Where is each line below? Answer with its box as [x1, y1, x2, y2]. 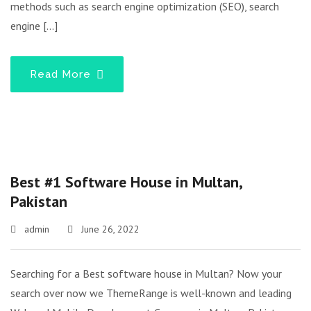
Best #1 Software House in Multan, [10, 172, 242, 192]
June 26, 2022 [78, 223, 140, 235]
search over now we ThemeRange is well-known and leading [10, 286, 292, 300]
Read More [30, 68, 94, 81]
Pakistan [10, 192, 67, 211]
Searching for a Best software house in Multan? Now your [10, 267, 282, 280]
